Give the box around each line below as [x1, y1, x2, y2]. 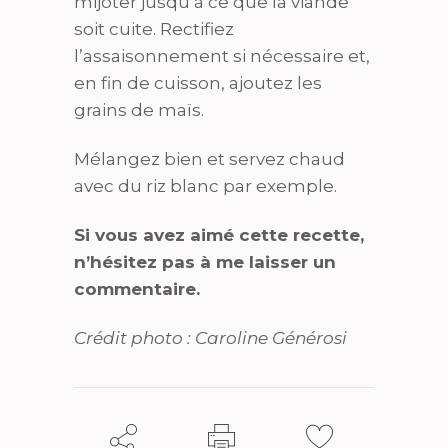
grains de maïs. [74, 100, 204, 120]
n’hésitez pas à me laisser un [74, 252, 336, 272]
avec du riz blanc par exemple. [74, 176, 337, 196]
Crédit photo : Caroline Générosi [74, 328, 347, 348]
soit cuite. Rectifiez [74, 19, 234, 39]
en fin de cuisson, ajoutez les [74, 73, 322, 93]
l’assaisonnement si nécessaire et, [74, 46, 370, 66]
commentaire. [74, 279, 200, 299]
